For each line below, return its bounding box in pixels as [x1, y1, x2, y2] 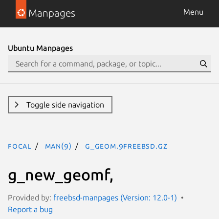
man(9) [44, 141, 72, 150]
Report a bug [8, 204, 53, 214]
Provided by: [8, 193, 53, 202]
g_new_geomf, [8, 165, 113, 183]
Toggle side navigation [26, 100, 104, 109]
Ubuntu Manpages [8, 44, 73, 52]
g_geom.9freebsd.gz [85, 141, 168, 150]
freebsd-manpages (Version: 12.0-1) [53, 193, 177, 202]
